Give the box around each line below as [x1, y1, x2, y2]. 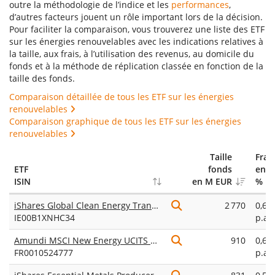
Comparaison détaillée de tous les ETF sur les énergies [9, 91, 234, 103]
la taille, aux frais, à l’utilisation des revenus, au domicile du [9, 48, 254, 60]
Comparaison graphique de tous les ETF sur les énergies [9, 115, 241, 127]
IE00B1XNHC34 [14, 212, 75, 223]
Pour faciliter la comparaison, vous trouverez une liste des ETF [9, 23, 265, 35]
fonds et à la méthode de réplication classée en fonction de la [9, 60, 263, 72]
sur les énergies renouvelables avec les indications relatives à [9, 36, 263, 47]
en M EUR [192, 176, 232, 187]
